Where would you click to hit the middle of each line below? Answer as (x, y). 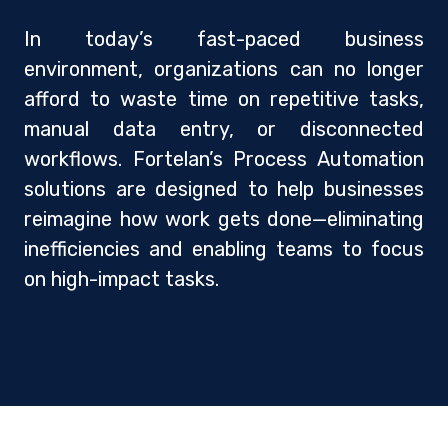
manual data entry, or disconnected (224, 128)
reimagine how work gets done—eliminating (224, 218)
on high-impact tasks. (121, 278)
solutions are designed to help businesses (224, 188)
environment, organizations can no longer (224, 68)
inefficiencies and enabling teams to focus (224, 248)
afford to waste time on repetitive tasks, (224, 98)
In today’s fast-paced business (224, 38)
